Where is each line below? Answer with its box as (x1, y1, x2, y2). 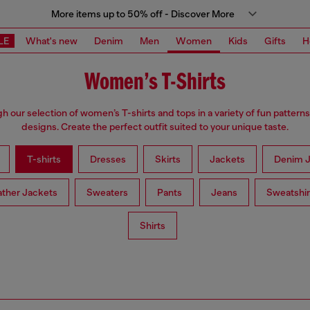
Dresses (89, 154, 126, 165)
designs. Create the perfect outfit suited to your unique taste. (21, 121, 289, 133)
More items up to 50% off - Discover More (51, 8, 235, 19)
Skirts (154, 154, 181, 165)
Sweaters (86, 187, 128, 199)
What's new (26, 35, 77, 46)
